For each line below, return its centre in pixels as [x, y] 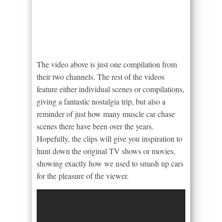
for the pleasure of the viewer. [83, 176]
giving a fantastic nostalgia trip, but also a [101, 102]
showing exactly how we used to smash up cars [110, 164]
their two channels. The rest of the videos [101, 77]
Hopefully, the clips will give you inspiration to [110, 139]
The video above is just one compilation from [107, 64]
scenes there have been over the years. [95, 126]
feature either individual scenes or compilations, [111, 89]
